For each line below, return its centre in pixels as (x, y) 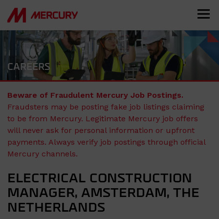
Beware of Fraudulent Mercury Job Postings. (95, 95)
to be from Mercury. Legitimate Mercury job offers (103, 119)
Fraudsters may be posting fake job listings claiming (106, 107)
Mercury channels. (43, 154)
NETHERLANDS (56, 208)
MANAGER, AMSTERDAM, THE (103, 194)
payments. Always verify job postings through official (106, 142)
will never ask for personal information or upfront (101, 131)
